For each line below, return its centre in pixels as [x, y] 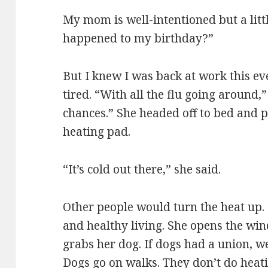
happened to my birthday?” [138, 39]
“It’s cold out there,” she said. [142, 170]
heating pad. [97, 132]
